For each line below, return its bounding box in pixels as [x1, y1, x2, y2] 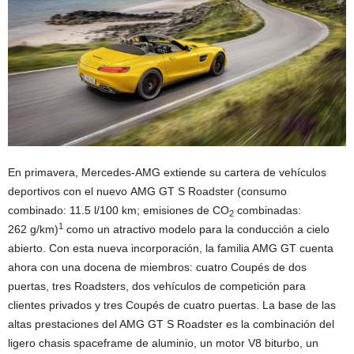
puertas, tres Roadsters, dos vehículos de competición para [8, 280, 306, 293]
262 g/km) [8, 223, 58, 236]
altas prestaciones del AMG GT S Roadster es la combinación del [8, 318, 334, 331]
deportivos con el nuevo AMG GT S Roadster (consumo [8, 185, 287, 198]
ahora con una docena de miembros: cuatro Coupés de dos [8, 261, 307, 274]
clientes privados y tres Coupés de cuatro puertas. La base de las [8, 299, 336, 312]
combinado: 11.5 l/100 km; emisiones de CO [8, 204, 229, 217]
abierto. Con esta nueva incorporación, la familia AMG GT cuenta [8, 242, 333, 255]
